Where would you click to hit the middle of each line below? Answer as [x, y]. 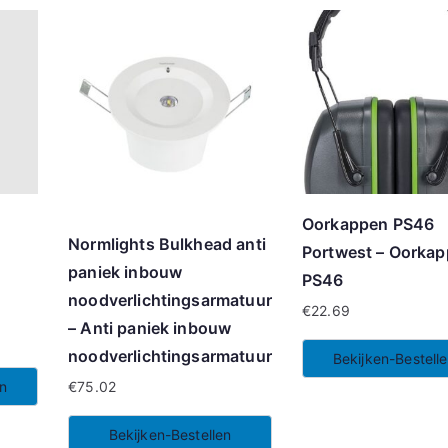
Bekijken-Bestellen [170, 434]
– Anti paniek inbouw [150, 327]
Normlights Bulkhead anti [167, 243]
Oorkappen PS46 [368, 224]
